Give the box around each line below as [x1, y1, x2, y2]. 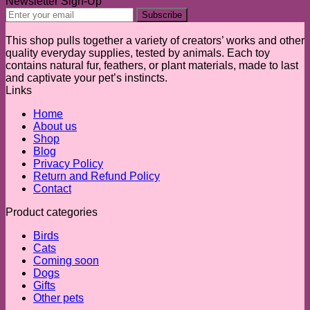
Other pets [33, 291, 84, 304]
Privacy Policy [33, 157, 103, 170]
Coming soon [33, 254, 99, 266]
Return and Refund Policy [33, 170, 160, 182]
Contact [33, 182, 71, 194]
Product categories [6, 206, 98, 218]
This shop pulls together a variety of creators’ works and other [6, 34, 304, 46]
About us [33, 120, 77, 132]
